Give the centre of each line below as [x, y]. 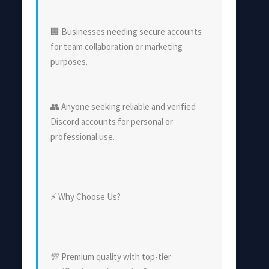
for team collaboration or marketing [116, 46]
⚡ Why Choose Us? [86, 196]
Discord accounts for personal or [112, 121]
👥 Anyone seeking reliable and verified [123, 106]
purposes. [69, 61]
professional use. [83, 136]
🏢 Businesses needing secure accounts [126, 31]
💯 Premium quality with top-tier [111, 256]
